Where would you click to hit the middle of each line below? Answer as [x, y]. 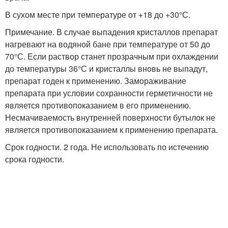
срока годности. [35, 159]
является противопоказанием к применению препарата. [111, 130]
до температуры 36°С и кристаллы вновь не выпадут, [106, 68]
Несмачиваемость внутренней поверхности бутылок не [110, 117]
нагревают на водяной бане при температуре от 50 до [108, 44]
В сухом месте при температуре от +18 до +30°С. [98, 15]
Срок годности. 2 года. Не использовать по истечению [107, 147]
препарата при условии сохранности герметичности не [109, 93]
